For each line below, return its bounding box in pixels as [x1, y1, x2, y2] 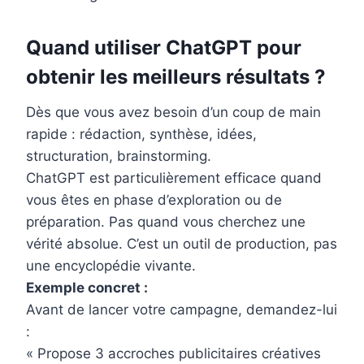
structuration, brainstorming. [26, 148, 211, 165]
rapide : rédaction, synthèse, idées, [26, 126, 257, 143]
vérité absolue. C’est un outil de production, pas [26, 236, 337, 253]
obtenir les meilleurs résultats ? [26, 65, 326, 89]
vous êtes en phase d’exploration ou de [26, 192, 282, 209]
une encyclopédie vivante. [26, 258, 196, 275]
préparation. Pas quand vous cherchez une [26, 214, 305, 231]
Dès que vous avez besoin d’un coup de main [26, 104, 321, 121]
